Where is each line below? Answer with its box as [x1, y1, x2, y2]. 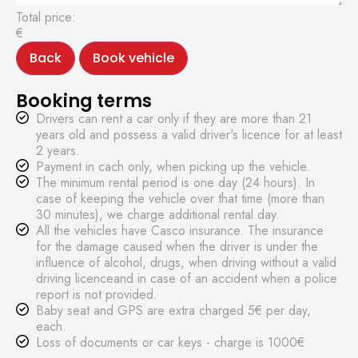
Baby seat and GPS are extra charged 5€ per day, [36, 301, 311, 320]
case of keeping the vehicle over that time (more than [36, 189, 324, 208]
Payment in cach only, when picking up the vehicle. [36, 157, 310, 176]
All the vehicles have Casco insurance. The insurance [36, 221, 324, 240]
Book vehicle [93, 49, 174, 67]
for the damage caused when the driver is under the [36, 237, 318, 256]
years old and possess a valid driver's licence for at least [36, 125, 342, 144]
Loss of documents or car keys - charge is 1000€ [36, 333, 304, 352]
